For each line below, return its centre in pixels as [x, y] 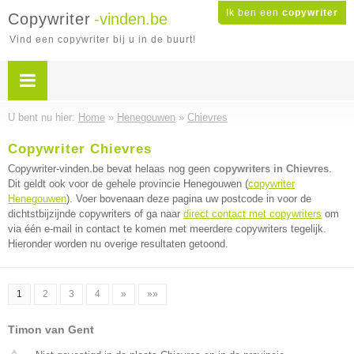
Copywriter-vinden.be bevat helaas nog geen [111, 169]
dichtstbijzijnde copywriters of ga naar [96, 214]
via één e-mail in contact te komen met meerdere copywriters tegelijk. [167, 229]
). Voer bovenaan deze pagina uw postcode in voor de [189, 199]
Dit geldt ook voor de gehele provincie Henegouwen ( [128, 184]
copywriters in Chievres [271, 169]
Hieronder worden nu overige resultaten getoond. [118, 244]
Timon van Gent [51, 330]
